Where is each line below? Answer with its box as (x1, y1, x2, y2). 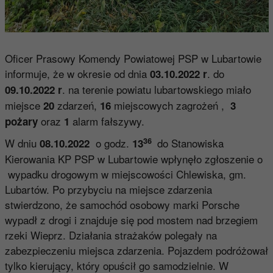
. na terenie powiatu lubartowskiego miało (62, 82, 251, 97)
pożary (4, 114, 38, 129)
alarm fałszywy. (69, 113, 144, 129)
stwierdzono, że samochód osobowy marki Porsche (4, 197, 239, 213)
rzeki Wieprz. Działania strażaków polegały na (4, 227, 217, 243)
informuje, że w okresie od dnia (4, 66, 150, 82)
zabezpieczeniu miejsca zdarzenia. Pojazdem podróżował (4, 243, 268, 258)
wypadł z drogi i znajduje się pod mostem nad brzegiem (4, 212, 258, 228)
